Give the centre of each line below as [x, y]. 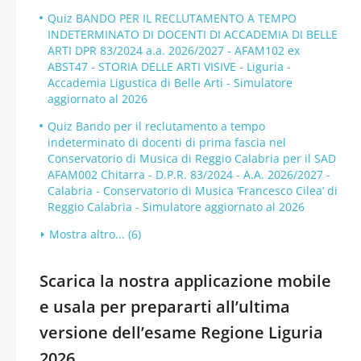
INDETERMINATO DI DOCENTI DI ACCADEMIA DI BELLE [193, 34]
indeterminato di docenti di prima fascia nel [167, 142]
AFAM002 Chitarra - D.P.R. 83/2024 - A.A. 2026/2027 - [189, 174]
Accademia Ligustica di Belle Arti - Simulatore [170, 83]
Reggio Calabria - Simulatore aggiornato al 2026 [176, 207]
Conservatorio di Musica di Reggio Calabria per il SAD [192, 158]
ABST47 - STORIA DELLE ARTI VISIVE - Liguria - [169, 66]
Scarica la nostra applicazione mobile [185, 281]
